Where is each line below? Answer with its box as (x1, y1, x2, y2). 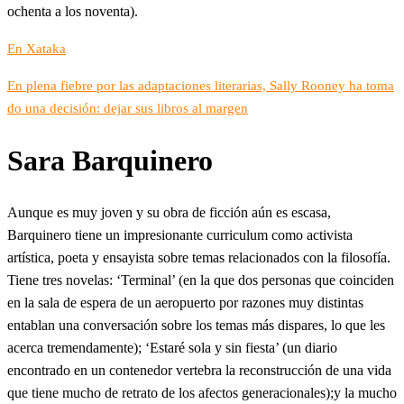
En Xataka (7, 41, 66, 57)
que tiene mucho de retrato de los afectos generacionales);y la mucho (7, 385, 397, 401)
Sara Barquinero (7, 143, 213, 177)
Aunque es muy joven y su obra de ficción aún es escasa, (7, 205, 331, 221)
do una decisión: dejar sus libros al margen (7, 101, 248, 116)
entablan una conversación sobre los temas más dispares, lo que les (7, 317, 385, 334)
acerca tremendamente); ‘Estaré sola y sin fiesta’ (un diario (7, 340, 337, 356)
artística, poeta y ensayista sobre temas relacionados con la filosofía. (7, 250, 390, 266)
